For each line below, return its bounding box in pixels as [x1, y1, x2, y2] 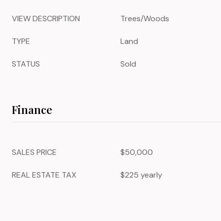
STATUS [12, 59, 40, 69]
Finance [12, 102, 52, 117]
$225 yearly [120, 170, 162, 180]
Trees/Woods [120, 13, 169, 24]
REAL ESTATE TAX [12, 170, 76, 180]
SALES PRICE [12, 147, 57, 157]
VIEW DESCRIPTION [12, 13, 80, 24]
